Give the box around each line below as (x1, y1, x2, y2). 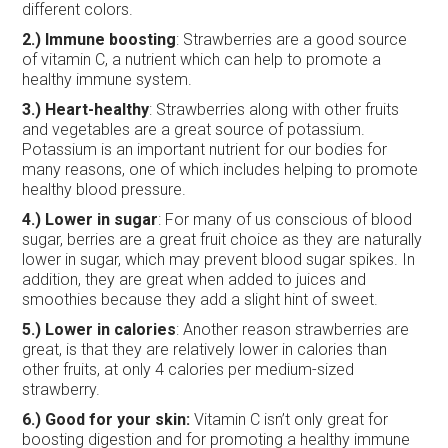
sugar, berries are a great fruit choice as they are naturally (22, 229, 423, 249)
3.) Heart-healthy (22, 99, 150, 119)
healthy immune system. (22, 69, 193, 89)
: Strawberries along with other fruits (149, 99, 400, 119)
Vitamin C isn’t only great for (190, 409, 389, 429)
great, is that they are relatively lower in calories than (22, 339, 388, 359)
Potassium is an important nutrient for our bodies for (22, 139, 388, 159)
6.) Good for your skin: (22, 409, 191, 429)
